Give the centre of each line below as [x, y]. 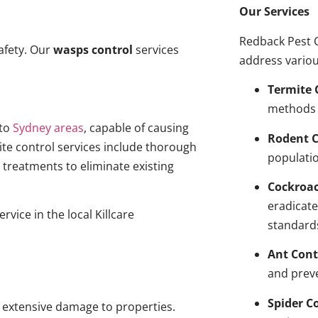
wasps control [93, 49]
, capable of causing [136, 127]
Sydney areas [48, 127]
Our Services [275, 12]
